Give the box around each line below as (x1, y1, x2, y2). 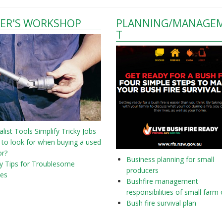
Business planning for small (126, 154, 214, 164)
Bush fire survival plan (126, 198, 196, 208)
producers (126, 165, 159, 175)
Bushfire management (126, 176, 198, 186)
